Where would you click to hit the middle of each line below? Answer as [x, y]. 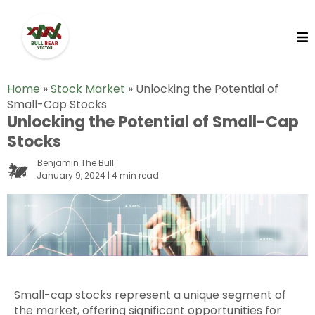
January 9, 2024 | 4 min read [92, 175]
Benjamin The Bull [76, 163]
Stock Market [88, 89]
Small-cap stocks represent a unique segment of [150, 295]
